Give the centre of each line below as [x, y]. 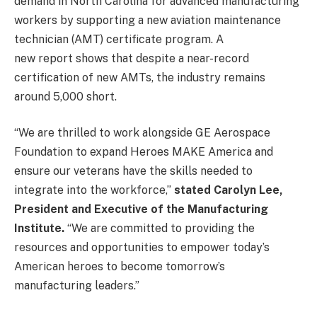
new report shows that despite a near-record [132, 58]
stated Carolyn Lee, [228, 190]
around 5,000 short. [65, 96]
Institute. [39, 229]
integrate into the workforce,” [94, 190]
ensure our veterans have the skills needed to [133, 171]
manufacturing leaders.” [77, 286]
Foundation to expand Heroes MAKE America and [144, 152]
